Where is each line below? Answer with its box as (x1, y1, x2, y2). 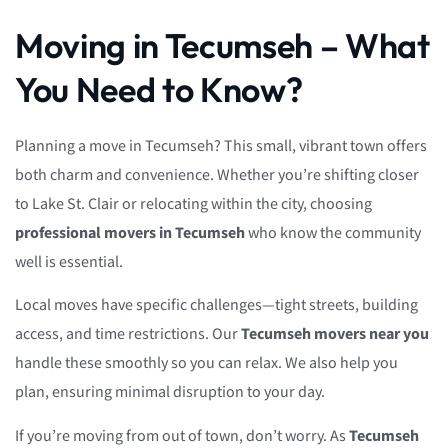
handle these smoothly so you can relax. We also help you (15, 353, 398, 375)
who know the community (245, 223, 421, 245)
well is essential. (15, 252, 123, 274)
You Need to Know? (15, 68, 303, 112)
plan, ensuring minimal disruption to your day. (15, 382, 325, 404)
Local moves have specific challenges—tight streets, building (15, 295, 418, 317)
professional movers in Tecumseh (15, 223, 245, 245)
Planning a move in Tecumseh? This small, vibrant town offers (15, 136, 427, 158)
